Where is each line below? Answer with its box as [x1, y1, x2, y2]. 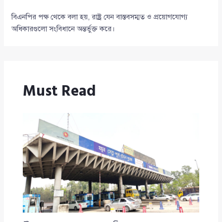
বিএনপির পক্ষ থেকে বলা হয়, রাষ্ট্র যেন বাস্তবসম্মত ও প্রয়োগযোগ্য [11, 12, 188, 21]
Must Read [22, 79, 96, 103]
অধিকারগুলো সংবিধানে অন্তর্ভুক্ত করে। [11, 24, 115, 33]
